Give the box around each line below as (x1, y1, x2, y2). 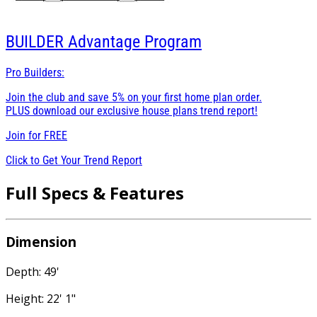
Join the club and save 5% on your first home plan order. (6, 90, 262, 104)
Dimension (6, 233, 76, 251)
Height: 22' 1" (6, 291, 76, 307)
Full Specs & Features (6, 180, 184, 204)
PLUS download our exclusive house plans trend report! (6, 103, 258, 117)
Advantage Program (68, 32, 202, 52)
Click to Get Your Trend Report (6, 153, 142, 167)
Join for (6, 128, 44, 142)
